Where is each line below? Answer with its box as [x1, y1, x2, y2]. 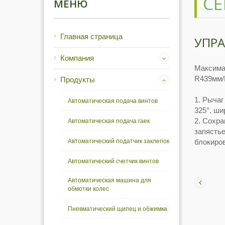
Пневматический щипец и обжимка [68, 205, 167, 212]
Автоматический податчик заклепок [68, 138, 169, 145]
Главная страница [60, 32, 123, 41]
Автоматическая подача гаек [68, 118, 150, 125]
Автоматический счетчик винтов [68, 158, 159, 165]
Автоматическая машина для [68, 177, 151, 184]
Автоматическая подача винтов [68, 97, 158, 104]
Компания [60, 54, 94, 62]
